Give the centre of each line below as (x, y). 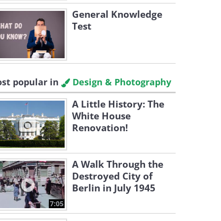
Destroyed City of (112, 176)
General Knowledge (117, 14)
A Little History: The (118, 104)
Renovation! (100, 128)
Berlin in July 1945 (114, 188)
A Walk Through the (118, 164)
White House (101, 116)
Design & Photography (121, 82)
